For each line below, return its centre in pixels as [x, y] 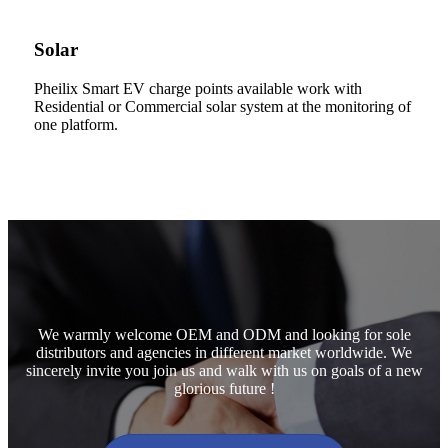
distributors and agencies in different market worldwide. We [224, 352]
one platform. [76, 124]
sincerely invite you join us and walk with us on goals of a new [224, 370]
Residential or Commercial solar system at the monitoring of [222, 106]
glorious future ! [224, 388]
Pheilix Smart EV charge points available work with [198, 88]
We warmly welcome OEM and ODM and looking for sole [224, 334]
